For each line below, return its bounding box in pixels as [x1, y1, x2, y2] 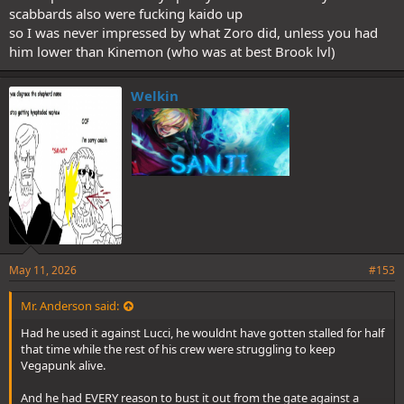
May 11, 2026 [9, 262, 77, 278]
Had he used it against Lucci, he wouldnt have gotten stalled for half [21, 325, 384, 342]
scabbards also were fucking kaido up [9, 5, 243, 23]
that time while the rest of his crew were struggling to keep [21, 341, 335, 358]
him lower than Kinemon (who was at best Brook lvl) [9, 42, 335, 60]
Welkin [131, 87, 179, 105]
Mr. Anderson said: [21, 298, 119, 315]
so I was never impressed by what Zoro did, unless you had [9, 23, 378, 41]
